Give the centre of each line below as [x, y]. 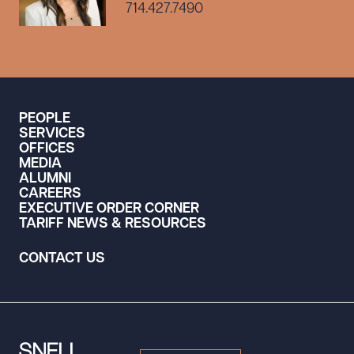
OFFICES [47, 149]
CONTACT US [62, 259]
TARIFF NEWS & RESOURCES [113, 224]
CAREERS [50, 194]
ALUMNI [45, 179]
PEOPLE [45, 119]
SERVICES [52, 134]
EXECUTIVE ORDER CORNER [109, 209]
